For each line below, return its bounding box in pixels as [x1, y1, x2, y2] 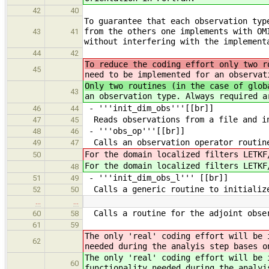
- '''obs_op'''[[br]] [84, 126, 185, 136]
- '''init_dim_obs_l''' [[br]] [84, 173, 228, 183]
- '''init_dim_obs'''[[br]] [84, 103, 214, 113]
